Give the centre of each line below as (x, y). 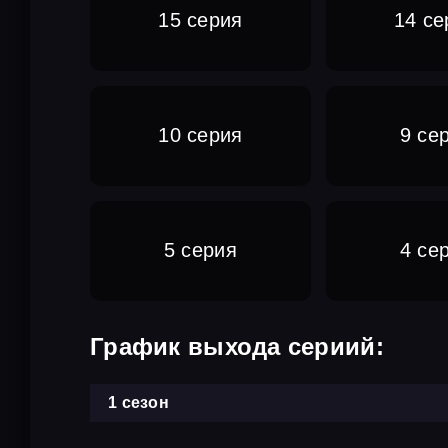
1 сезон (138, 402)
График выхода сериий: (237, 346)
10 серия (200, 135)
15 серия (200, 20)
